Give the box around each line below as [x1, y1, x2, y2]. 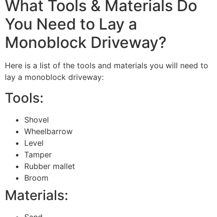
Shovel [24, 114, 49, 124]
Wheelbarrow [24, 126, 73, 136]
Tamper [24, 149, 52, 159]
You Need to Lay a [5, 15, 137, 34]
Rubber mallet [24, 161, 75, 171]
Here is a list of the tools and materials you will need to [5, 61, 208, 71]
